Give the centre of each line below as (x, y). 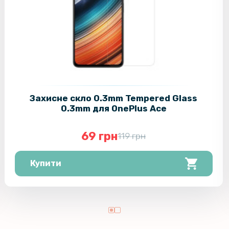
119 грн (132, 136)
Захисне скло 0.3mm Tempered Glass (114, 98)
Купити (45, 163)
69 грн (100, 136)
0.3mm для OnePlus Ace (113, 108)
